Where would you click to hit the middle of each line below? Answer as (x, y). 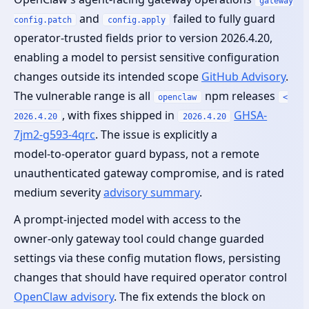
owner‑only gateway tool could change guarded (139, 238)
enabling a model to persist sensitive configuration (147, 57)
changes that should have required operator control (150, 277)
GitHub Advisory (243, 76)
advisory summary (151, 192)
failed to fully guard (223, 18)
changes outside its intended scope (108, 76)
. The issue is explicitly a (156, 134)
